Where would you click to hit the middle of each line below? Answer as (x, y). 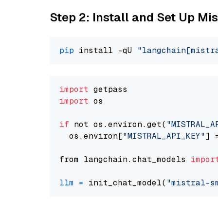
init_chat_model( (125, 183)
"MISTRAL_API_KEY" (164, 136)
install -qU (106, 50)
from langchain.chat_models (125, 159)
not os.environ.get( (118, 124)
